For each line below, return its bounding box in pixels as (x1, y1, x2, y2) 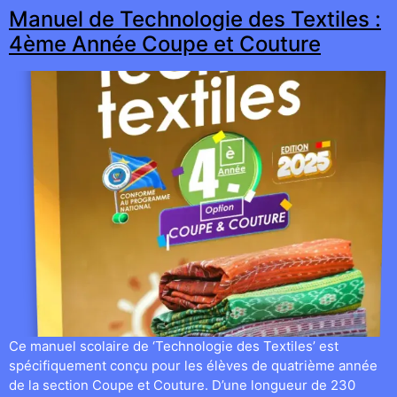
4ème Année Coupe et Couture (9, 31, 321, 57)
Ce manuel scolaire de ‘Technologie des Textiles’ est (9, 338, 339, 354)
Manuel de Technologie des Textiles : (9, 6, 381, 32)
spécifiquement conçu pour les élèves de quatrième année (9, 357, 378, 374)
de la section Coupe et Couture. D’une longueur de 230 (9, 377, 355, 393)
